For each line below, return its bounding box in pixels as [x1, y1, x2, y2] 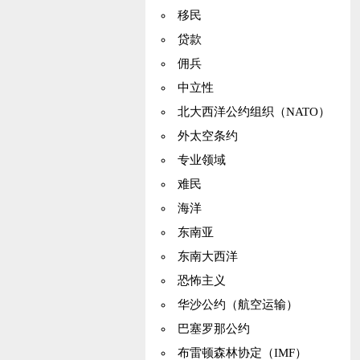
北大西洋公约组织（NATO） [177, 105, 330, 118]
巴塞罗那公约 [177, 322, 250, 335]
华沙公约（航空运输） [177, 298, 298, 311]
